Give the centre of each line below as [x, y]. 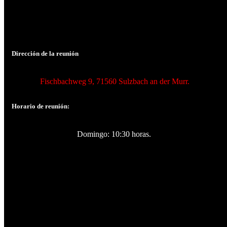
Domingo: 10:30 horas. [114, 134]
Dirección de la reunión [45, 53]
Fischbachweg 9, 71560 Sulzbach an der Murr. [114, 82]
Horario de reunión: [41, 106]
